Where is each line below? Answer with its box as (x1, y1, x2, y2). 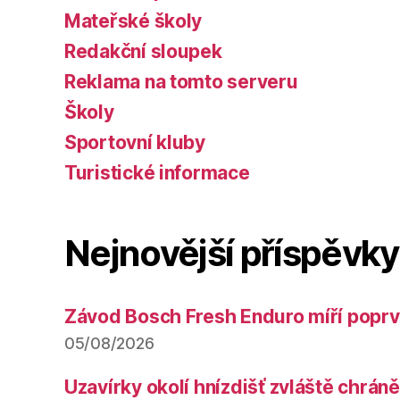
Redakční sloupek (64, 40, 222, 63)
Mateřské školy (64, 10, 203, 33)
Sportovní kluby (64, 131, 205, 154)
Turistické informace (64, 162, 250, 185)
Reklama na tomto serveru (64, 71, 298, 94)
